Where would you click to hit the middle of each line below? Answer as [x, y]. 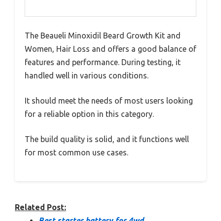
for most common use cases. [76, 152]
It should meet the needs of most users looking [109, 101]
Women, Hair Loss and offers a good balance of [110, 49]
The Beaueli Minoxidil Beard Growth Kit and [103, 36]
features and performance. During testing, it [103, 62]
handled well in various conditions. [87, 75]
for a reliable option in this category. [89, 114]
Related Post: [40, 207]
